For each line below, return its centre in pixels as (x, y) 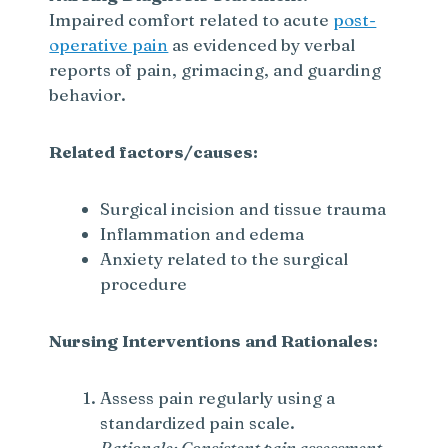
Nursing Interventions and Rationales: (214, 341)
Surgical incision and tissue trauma (243, 209)
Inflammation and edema (202, 234)
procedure (144, 284)
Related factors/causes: (154, 152)
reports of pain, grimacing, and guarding (215, 70)
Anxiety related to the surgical (224, 259)
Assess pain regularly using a (218, 398)
